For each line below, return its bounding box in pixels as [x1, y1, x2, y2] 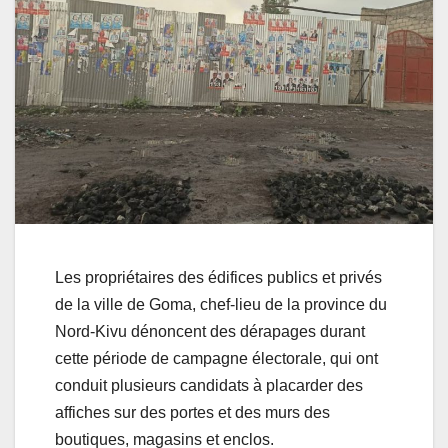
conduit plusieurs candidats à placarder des [55, 377, 363, 395]
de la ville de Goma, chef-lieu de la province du [55, 296, 387, 314]
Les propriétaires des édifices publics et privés [55, 269, 382, 287]
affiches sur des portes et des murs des [55, 404, 330, 422]
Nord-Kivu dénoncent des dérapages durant [55, 323, 365, 341]
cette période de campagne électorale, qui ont [55, 350, 378, 368]
